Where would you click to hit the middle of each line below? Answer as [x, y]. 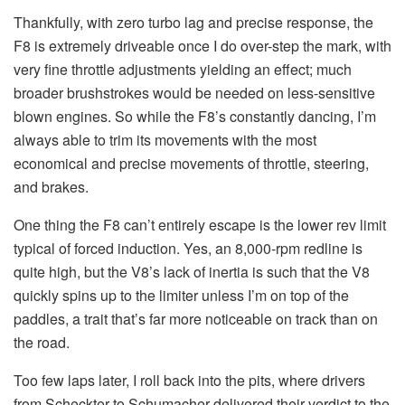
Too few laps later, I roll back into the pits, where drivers [189, 381]
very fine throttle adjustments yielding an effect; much [183, 70]
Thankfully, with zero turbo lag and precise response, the [193, 23]
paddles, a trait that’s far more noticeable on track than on [196, 319]
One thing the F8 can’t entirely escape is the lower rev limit [200, 225]
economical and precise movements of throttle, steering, [191, 164]
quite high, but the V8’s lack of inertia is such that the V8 [192, 272]
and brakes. [51, 187]
